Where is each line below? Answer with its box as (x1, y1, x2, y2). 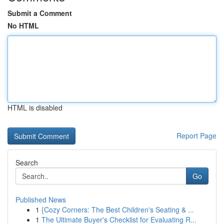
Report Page (176, 130, 216, 140)
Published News (15, 194, 66, 204)
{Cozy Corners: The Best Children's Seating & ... (41, 204, 194, 214)
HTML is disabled (7, 102, 62, 112)
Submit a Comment (7, 8, 72, 18)
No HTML (7, 20, 39, 30)
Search (15, 157, 38, 167)
